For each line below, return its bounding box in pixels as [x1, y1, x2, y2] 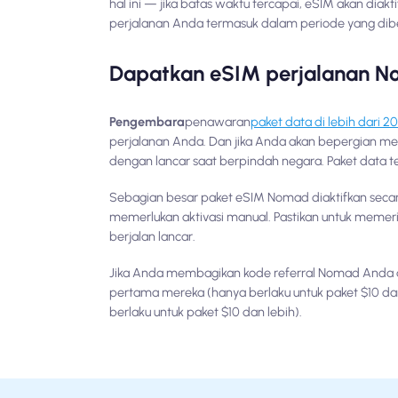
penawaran [185, 113, 251, 130]
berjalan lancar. [109, 227, 196, 244]
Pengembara [109, 113, 186, 130]
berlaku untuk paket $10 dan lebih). [109, 304, 303, 321]
